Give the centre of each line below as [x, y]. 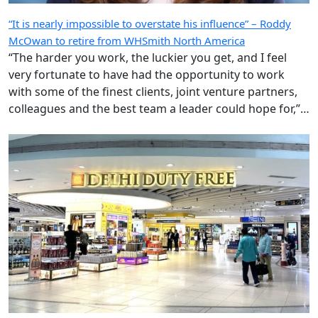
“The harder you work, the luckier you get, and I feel [148, 78]
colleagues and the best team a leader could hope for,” [154, 130]
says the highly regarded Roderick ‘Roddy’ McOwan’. [149, 147]
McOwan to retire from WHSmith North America [127, 61]
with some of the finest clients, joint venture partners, [153, 113]
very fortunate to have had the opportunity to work [147, 95]
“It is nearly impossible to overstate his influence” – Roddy [150, 44]
